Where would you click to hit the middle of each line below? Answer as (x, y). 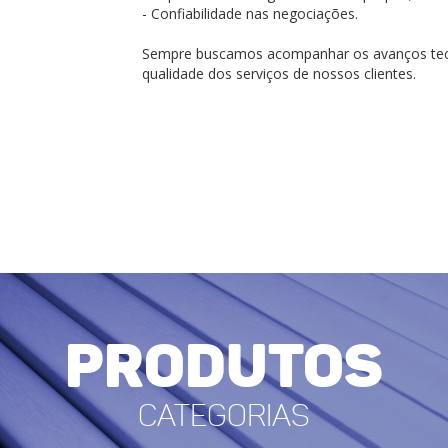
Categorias (224, 415)
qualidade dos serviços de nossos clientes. (278, 73)
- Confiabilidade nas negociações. (249, 13)
